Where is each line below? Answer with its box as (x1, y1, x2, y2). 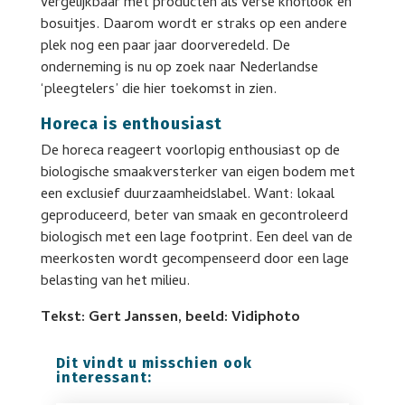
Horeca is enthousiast (40, 114, 222, 134)
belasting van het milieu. (40, 270, 190, 294)
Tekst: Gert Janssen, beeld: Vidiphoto (40, 306, 300, 330)
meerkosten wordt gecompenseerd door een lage (40, 249, 349, 272)
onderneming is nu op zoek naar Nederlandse (40, 57, 318, 80)
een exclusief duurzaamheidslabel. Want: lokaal (40, 184, 334, 207)
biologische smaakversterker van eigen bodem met (40, 162, 355, 185)
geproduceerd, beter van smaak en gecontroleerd (40, 205, 348, 229)
